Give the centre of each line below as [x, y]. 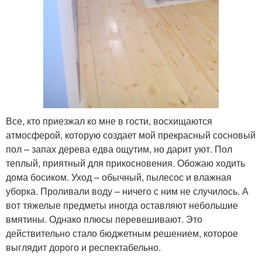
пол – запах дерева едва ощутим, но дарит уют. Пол [119, 149]
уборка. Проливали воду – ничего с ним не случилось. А [127, 191]
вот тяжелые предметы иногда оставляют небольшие [122, 205]
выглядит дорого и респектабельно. [83, 247]
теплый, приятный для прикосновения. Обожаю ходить [125, 163]
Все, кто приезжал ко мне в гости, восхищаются [109, 120]
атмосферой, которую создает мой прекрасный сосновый [131, 135]
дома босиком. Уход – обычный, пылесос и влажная [119, 177]
